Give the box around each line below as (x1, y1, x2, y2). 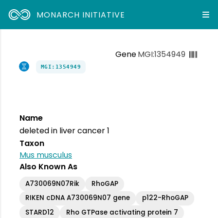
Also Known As (19, 161, 77, 172)
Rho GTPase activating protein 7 (66, 207, 178, 217)
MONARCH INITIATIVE (36, 9, 125, 20)
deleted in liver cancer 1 (19, 125, 109, 136)
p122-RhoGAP (142, 193, 188, 203)
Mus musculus (19, 149, 72, 161)
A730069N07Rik (25, 179, 80, 188)
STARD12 (25, 207, 54, 217)
